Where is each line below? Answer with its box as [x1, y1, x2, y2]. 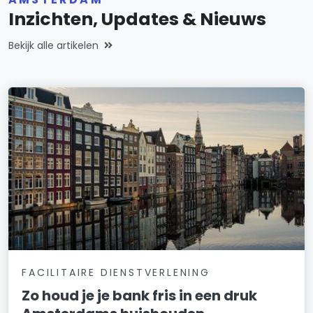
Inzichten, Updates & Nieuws [8, 7, 266, 31]
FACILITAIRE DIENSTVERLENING [22, 265, 210, 280]
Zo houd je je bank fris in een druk [22, 286, 258, 306]
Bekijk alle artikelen [8, 38, 99, 52]
